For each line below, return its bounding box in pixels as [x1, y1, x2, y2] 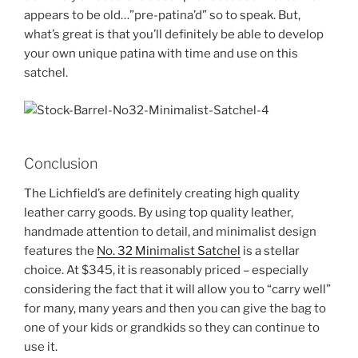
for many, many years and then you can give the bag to [24, 301, 326, 316]
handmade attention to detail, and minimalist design [24, 225, 316, 240]
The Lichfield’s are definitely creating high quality [24, 186, 300, 201]
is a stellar [241, 244, 300, 259]
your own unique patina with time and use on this [24, 46, 298, 62]
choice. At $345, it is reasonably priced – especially [24, 263, 308, 278]
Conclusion [24, 154, 97, 172]
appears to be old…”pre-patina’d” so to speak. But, [24, 8, 300, 23]
